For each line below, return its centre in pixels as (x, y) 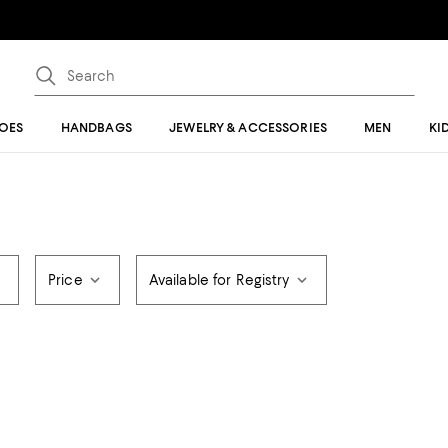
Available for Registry (219, 280)
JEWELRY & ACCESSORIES (248, 127)
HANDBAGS (96, 127)
